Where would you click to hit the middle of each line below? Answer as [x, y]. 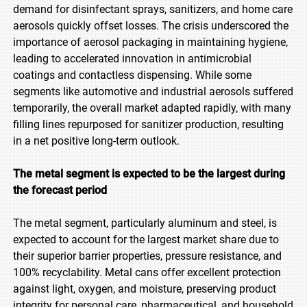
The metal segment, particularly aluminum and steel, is [145, 223]
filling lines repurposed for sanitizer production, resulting [148, 124]
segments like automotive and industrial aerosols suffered [153, 91]
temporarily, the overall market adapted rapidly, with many [152, 108]
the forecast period [60, 190]
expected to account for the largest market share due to [146, 240]
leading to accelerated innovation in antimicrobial [132, 59]
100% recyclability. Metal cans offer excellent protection [147, 272]
